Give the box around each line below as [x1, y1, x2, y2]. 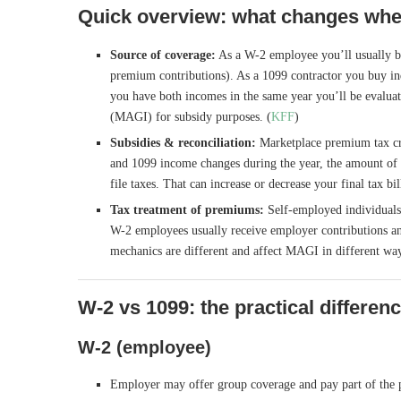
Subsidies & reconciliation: [110, 136, 256, 149]
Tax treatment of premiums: [110, 203, 264, 217]
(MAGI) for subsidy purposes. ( [110, 110, 271, 124]
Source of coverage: [110, 48, 216, 62]
